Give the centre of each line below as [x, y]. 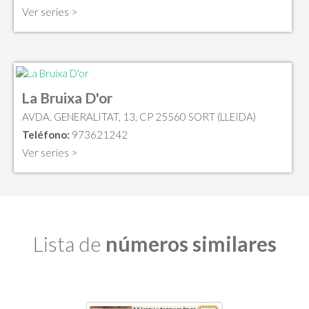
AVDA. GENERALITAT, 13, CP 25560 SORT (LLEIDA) [139, 116]
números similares [191, 243]
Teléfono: [46, 134]
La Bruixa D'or [67, 97]
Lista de [69, 243]
